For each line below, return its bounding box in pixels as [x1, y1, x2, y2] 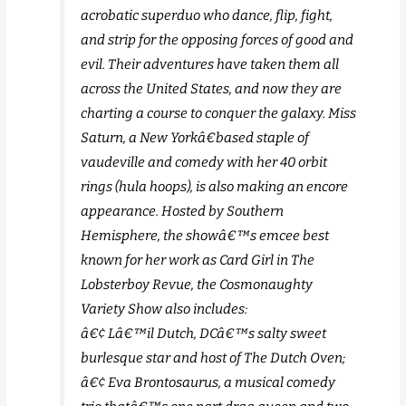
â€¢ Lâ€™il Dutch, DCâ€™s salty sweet [81, 325, 327, 343]
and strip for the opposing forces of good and [81, 32, 354, 49]
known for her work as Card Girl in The [81, 252, 315, 269]
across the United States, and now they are [81, 81, 343, 98]
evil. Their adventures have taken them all [81, 56, 340, 73]
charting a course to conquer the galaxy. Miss [81, 105, 357, 122]
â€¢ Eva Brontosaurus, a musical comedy [81, 374, 336, 391]
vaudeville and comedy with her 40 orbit [81, 154, 328, 171]
